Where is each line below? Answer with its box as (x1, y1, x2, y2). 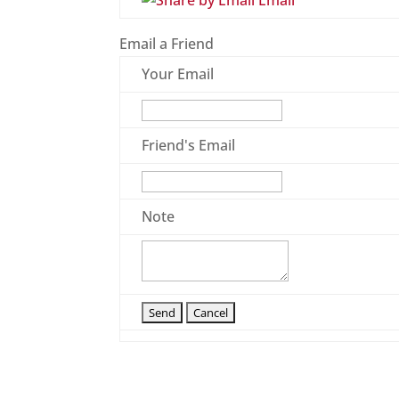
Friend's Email (142, 135, 236, 156)
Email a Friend (119, 34, 215, 54)
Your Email (142, 64, 215, 85)
